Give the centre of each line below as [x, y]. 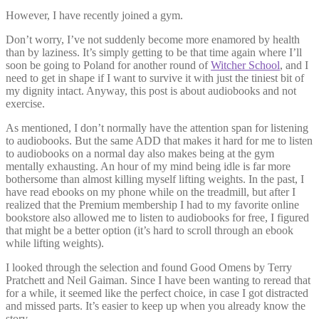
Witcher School [245, 66]
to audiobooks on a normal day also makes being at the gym [140, 154]
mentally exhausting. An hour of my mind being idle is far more [148, 167]
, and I [294, 66]
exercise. [25, 104]
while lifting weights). [55, 244]
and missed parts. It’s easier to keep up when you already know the [156, 306]
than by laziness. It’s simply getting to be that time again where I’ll [154, 53]
